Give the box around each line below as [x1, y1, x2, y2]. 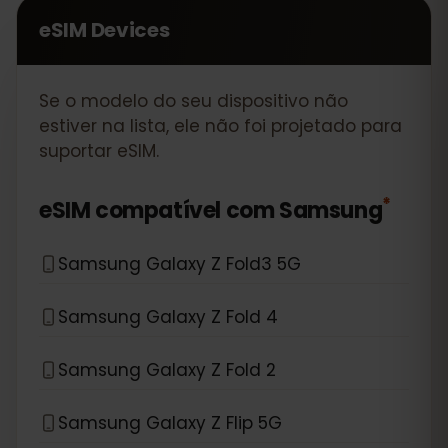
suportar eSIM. [39, 139, 159, 163]
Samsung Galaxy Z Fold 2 [58, 357, 276, 382]
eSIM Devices [39, 16, 170, 44]
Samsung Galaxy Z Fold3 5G [58, 251, 301, 276]
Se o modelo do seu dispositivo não [39, 89, 348, 113]
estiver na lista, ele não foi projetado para [39, 114, 402, 138]
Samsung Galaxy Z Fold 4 [58, 304, 278, 329]
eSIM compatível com [39, 195, 275, 226]
